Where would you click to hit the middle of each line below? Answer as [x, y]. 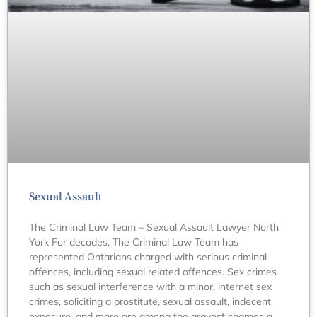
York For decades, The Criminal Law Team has [134, 242]
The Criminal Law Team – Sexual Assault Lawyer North [154, 227]
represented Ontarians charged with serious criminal [148, 257]
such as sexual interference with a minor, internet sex [150, 287]
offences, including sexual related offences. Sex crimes [153, 272]
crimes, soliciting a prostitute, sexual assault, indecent [150, 302]
